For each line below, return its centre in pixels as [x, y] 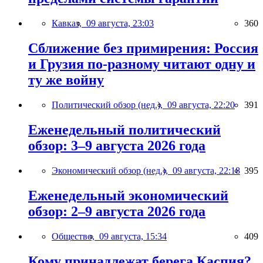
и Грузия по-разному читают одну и [142, 64]
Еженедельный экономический [128, 195]
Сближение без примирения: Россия [143, 48]
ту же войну [66, 80]
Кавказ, [69, 23]
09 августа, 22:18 [206, 170]
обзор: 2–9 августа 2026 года [117, 211]
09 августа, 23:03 [120, 23]
